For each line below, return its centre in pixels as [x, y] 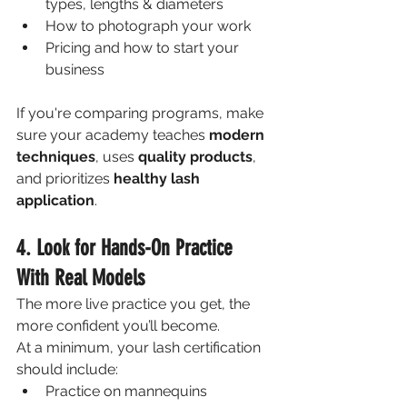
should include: [67, 369]
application [55, 200]
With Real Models [80, 278]
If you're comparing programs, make [142, 113]
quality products [195, 156]
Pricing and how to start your [144, 47]
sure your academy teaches [113, 134]
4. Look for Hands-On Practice [127, 248]
